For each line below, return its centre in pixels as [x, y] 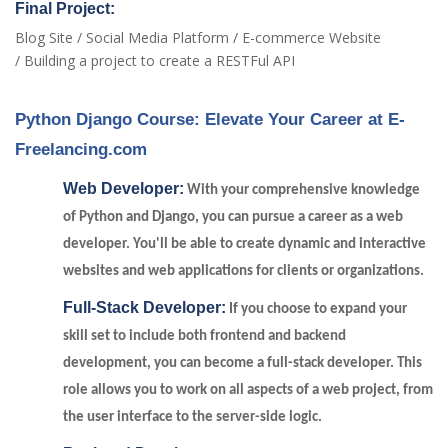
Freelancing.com [81, 149]
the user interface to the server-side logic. [192, 417]
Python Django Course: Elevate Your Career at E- [210, 119]
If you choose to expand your [316, 309]
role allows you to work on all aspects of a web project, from [248, 390]
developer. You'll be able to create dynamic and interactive [244, 244]
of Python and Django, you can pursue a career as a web [233, 217]
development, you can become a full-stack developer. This [242, 363]
